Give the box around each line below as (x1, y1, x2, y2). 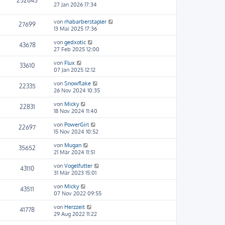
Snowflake (64, 80, 91, 87)
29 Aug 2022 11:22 (54, 210, 97, 217)
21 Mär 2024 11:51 (54, 149, 95, 156)
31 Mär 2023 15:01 (54, 169, 96, 176)
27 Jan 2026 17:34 (54, 1, 97, 8)
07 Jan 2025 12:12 (54, 66, 95, 73)
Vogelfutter (64, 162, 92, 169)
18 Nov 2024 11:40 (54, 107, 97, 115)
